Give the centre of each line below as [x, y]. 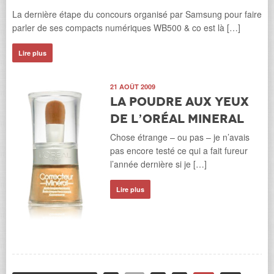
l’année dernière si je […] [158, 164]
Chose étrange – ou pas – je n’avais [180, 137]
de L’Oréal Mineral [177, 119]
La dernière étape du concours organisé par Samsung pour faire [137, 14]
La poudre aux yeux [180, 102]
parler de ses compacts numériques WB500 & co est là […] [126, 28]
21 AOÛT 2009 [133, 87]
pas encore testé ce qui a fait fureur [179, 151]
